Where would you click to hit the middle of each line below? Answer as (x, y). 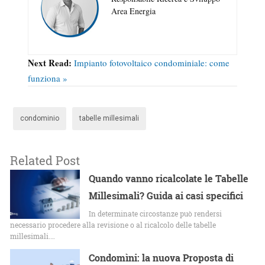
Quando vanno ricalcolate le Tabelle (169, 178)
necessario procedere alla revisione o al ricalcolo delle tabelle (113, 224)
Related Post (45, 160)
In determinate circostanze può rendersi (156, 213)
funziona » (48, 78)
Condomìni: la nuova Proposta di (161, 257)
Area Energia (133, 11)
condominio (40, 118)
